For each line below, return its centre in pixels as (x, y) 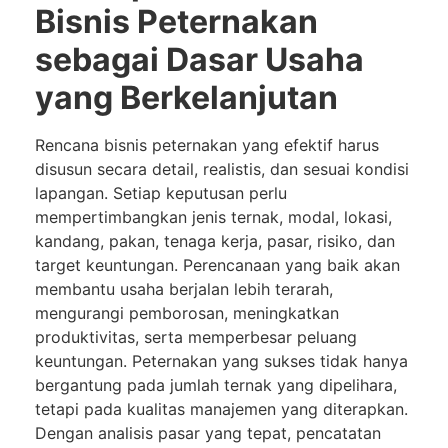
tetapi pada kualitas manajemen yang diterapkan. (221, 408)
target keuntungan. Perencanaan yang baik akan (217, 264)
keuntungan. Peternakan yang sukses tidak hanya (221, 360)
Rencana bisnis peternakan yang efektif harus (207, 144)
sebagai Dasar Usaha (199, 59)
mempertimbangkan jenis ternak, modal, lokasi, (213, 216)
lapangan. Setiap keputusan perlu (161, 192)
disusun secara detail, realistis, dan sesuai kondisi (222, 168)
